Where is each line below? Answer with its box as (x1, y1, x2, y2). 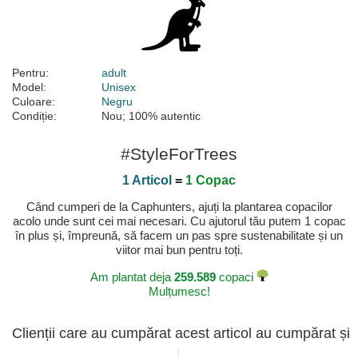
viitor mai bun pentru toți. (115, 243, 243, 257)
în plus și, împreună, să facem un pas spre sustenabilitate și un (15, 229, 343, 243)
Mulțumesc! (148, 284, 210, 299)
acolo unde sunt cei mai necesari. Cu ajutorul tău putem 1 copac (12, 214, 346, 229)
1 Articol (122, 173, 172, 188)
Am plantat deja (89, 270, 174, 284)
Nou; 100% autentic (101, 109, 201, 123)
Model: (12, 81, 46, 94)
